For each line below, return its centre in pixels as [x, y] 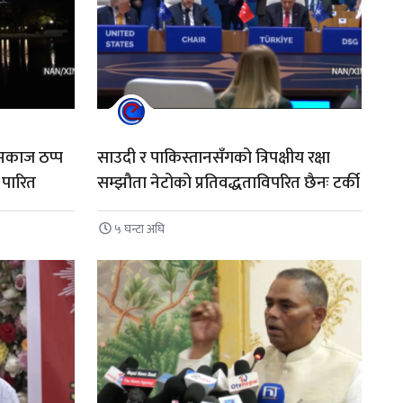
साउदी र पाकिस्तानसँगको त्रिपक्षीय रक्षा [213, 158]
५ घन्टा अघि [140, 228]
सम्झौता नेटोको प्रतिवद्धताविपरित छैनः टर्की [228, 184]
